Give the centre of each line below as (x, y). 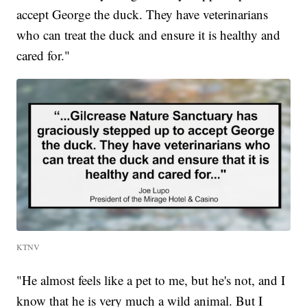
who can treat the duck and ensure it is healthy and (149, 35)
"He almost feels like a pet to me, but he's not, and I (151, 280)
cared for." (44, 56)
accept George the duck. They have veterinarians (143, 14)
